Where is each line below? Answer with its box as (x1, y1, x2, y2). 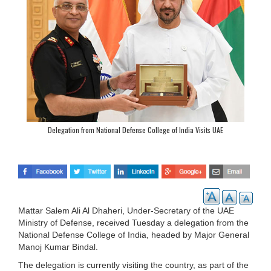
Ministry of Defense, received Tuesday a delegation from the (18, 217, 249, 227)
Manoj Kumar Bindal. (18, 241, 98, 252)
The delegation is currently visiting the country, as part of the (18, 260, 249, 270)
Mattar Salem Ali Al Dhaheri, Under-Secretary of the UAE (18, 205, 234, 215)
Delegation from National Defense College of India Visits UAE (48, 125, 223, 135)
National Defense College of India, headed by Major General (18, 229, 249, 240)
